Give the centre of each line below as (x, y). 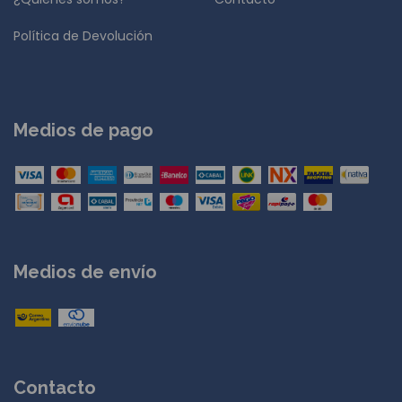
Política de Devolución (83, 35)
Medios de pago (83, 130)
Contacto (55, 387)
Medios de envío (85, 272)
